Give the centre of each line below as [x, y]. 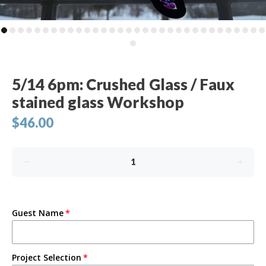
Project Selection [47, 257]
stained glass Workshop [98, 102]
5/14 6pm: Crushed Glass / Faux [123, 84]
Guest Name [38, 213]
